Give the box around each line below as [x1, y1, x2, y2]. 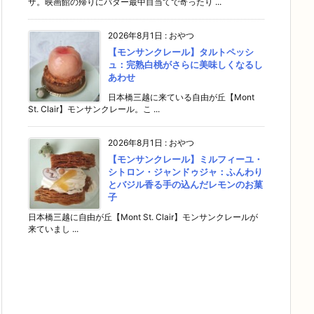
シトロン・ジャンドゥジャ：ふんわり [108, 166, 263, 177]
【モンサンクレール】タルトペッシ [108, 46, 254, 57]
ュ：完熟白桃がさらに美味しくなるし [108, 59, 263, 70]
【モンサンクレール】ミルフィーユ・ [108, 153, 263, 165]
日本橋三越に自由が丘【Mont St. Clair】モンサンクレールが [28, 212, 258, 222]
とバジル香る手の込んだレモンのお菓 [108, 179, 263, 190]
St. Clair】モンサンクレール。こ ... [28, 104, 160, 114]
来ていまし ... [28, 224, 78, 234]
